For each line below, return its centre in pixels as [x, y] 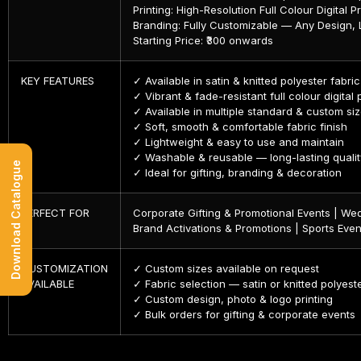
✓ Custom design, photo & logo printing [233, 299]
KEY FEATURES [58, 80]
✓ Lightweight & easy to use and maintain [239, 141]
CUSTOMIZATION [64, 268]
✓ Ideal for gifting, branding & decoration [237, 172]
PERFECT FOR [55, 212]
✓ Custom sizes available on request [226, 268]
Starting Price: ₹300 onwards [203, 40]
